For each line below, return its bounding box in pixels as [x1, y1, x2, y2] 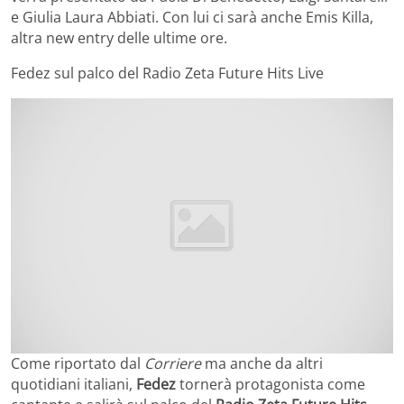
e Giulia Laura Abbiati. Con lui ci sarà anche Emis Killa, [11, 6, 373, 27]
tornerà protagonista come [179, 373, 365, 394]
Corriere [144, 353, 205, 373]
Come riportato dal [11, 353, 144, 373]
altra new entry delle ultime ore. [11, 27, 227, 48]
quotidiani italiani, [11, 373, 136, 394]
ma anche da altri [205, 353, 323, 373]
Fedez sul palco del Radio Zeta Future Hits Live [11, 62, 324, 83]
